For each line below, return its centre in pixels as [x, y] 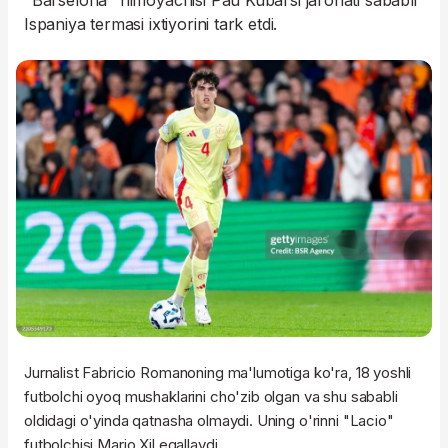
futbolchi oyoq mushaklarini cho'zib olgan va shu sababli [211, 397]
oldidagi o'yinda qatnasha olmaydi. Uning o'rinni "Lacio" [209, 421]
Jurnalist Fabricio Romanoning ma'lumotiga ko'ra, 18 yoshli [218, 373]
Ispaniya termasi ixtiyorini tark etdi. [151, 24]
